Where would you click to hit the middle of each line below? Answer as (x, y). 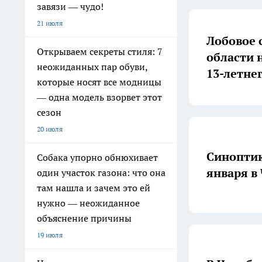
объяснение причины (84, 218)
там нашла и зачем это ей (94, 188)
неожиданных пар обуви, (92, 67)
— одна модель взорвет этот (99, 97)
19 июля (50, 235)
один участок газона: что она (101, 173)
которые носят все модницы (99, 82)
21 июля (50, 23)
